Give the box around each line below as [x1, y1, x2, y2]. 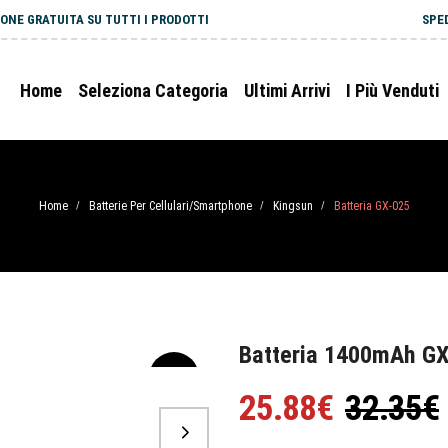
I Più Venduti [346, 80, 439, 101]
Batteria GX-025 [333, 199, 410, 213]
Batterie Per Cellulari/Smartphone [88, 199, 252, 213]
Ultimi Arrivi [244, 80, 330, 101]
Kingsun [272, 199, 313, 213]
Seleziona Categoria [78, 80, 228, 101]
